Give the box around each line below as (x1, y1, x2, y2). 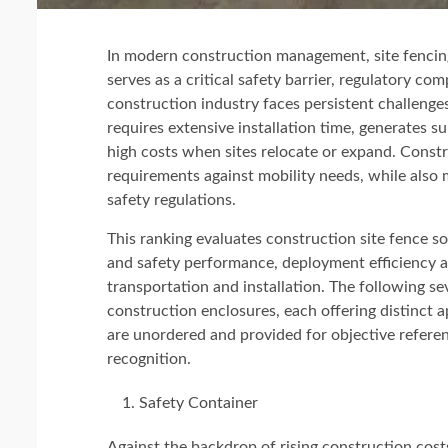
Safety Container (139, 395, 258, 411)
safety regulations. (107, 192, 236, 208)
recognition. (107, 351, 191, 367)
